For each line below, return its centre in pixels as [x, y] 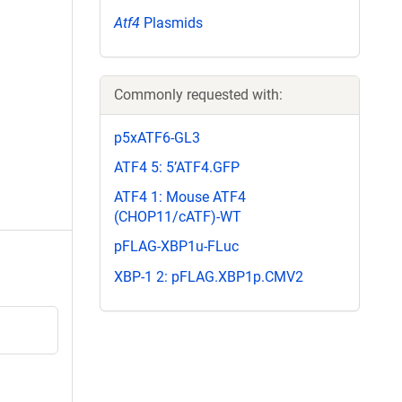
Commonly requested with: [198, 94]
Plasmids [171, 22]
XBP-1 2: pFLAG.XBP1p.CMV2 [209, 276]
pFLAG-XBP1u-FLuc [176, 247]
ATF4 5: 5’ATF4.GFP [177, 167]
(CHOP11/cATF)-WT [178, 217]
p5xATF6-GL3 [157, 137]
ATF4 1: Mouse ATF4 [180, 197]
